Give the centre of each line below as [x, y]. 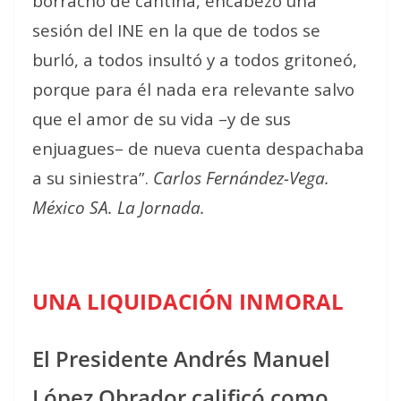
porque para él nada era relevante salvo [193, 89]
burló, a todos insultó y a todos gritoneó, [195, 59]
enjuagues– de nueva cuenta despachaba [198, 148]
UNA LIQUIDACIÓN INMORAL [188, 301]
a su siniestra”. [93, 177]
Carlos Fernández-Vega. [241, 177]
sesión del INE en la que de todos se [176, 30]
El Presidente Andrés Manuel [181, 358]
